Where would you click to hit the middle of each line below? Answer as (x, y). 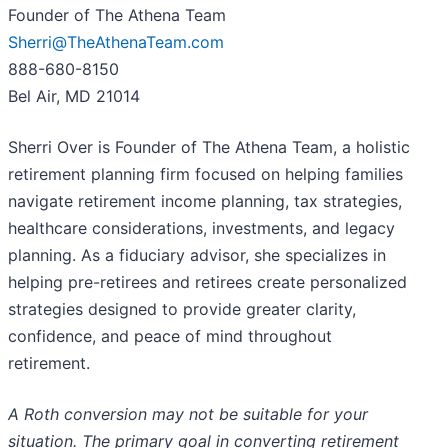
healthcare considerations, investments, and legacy (201, 228)
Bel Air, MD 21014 (74, 96)
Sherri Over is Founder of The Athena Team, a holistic (209, 147)
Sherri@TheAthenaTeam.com (116, 42)
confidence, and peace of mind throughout (170, 336)
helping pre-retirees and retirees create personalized (207, 282)
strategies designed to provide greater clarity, (182, 309)
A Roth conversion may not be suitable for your (188, 414)
